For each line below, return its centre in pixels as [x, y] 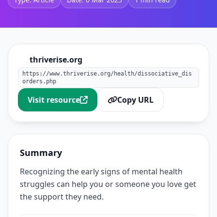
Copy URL [135, 100]
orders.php [39, 81]
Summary [41, 153]
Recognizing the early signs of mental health [101, 171]
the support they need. [62, 197]
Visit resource [54, 100]
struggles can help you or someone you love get [108, 184]
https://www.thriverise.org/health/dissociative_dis [107, 74]
